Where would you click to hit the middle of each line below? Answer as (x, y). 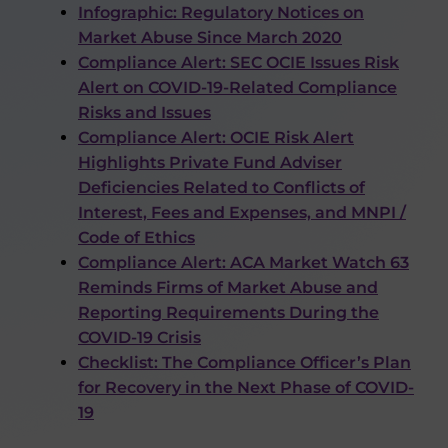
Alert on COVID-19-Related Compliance (237, 87)
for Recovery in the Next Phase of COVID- (246, 387)
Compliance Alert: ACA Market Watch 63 (243, 262)
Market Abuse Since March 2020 (210, 37)
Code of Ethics (136, 237)
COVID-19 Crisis (139, 337)
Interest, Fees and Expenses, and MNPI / (242, 212)
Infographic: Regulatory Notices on (221, 12)
